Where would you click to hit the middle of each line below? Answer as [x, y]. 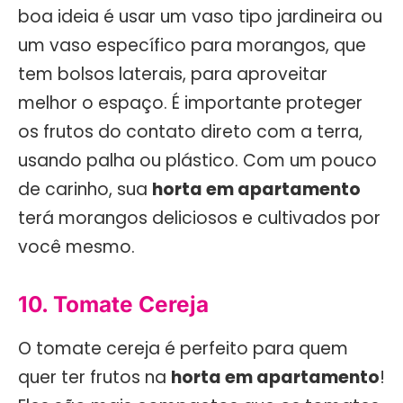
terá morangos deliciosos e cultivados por [199, 219]
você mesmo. [76, 247]
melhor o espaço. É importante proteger [190, 103]
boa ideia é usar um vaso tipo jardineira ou [200, 17]
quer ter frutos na [94, 377]
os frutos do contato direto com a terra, [190, 132]
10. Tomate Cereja [113, 304]
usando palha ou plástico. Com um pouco [197, 161]
